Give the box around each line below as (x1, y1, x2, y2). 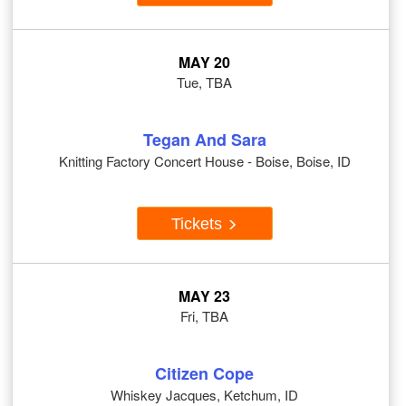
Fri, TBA (180, 306, 228, 326)
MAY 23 (179, 285, 230, 307)
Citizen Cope (155, 362, 254, 386)
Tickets (171, 214, 227, 233)
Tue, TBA (177, 72, 232, 92)
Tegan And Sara (142, 128, 266, 152)
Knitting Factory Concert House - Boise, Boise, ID (58, 151, 351, 171)
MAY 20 (179, 52, 230, 73)
